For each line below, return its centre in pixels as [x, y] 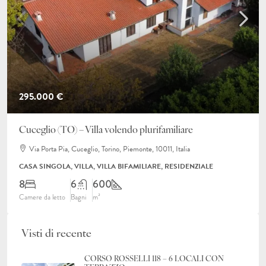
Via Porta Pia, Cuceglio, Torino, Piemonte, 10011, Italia [110, 149]
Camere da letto [42, 197]
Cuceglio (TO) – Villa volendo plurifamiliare [106, 131]
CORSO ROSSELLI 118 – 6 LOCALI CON [154, 259]
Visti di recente [56, 234]
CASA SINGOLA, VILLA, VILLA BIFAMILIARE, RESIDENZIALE [116, 166]
